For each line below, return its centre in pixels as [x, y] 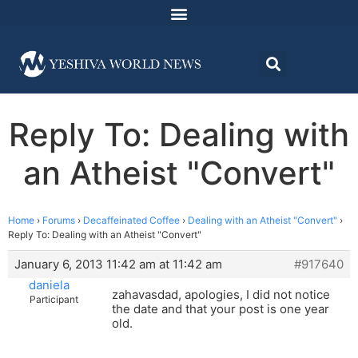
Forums [59, 221]
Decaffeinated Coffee [131, 221]
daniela [49, 285]
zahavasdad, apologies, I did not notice [221, 295]
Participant [54, 300]
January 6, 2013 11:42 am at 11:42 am [118, 265]
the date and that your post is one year [221, 309]
